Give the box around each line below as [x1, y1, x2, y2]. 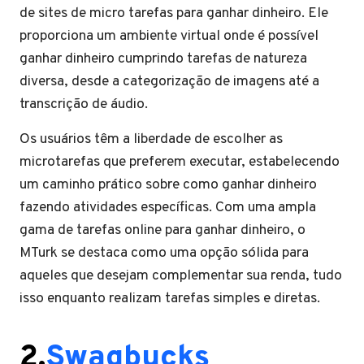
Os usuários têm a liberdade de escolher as [19, 129, 283, 149]
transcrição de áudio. [19, 94, 148, 114]
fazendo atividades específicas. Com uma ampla [19, 197, 316, 217]
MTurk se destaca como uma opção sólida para [19, 243, 309, 262]
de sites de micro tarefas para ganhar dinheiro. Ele [19, 3, 328, 23]
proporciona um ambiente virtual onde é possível [19, 26, 318, 45]
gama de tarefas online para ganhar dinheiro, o [19, 220, 305, 240]
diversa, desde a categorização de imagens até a [19, 71, 319, 91]
